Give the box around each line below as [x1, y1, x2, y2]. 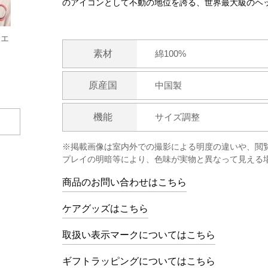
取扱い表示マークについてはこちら [62, 230, 215, 240]
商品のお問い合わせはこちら [62, 177, 187, 187]
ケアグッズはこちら [62, 203, 148, 214]
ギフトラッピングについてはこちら [62, 256, 215, 266]
